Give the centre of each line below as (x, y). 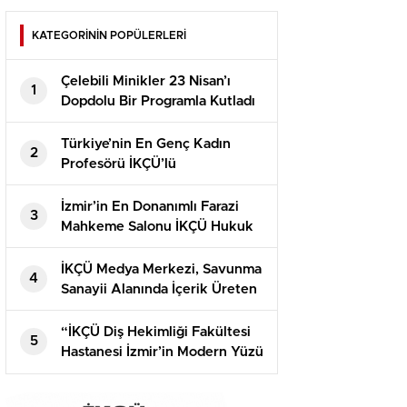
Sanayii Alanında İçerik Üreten (159, 289)
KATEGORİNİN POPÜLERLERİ (109, 35)
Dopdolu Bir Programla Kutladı (158, 101)
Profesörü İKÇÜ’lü (119, 164)
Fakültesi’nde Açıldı (126, 246)
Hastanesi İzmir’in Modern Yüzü (162, 352)
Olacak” (87, 372)
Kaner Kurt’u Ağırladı (129, 309)
